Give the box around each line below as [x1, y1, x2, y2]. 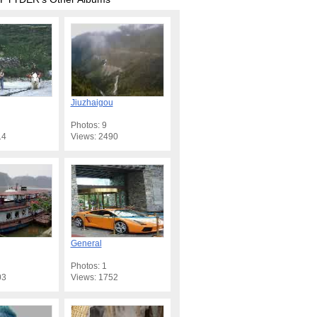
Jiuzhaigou [70, 97, 113, 108]
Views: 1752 [70, 272, 118, 282]
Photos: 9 [70, 120, 107, 130]
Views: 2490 [70, 131, 118, 142]
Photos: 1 [70, 260, 107, 271]
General [70, 238, 102, 248]
